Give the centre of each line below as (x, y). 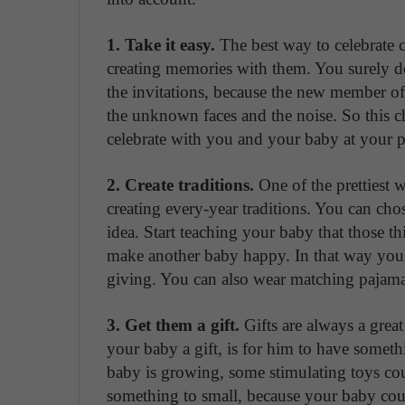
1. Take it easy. (163, 45)
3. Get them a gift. (175, 325)
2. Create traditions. (180, 185)
